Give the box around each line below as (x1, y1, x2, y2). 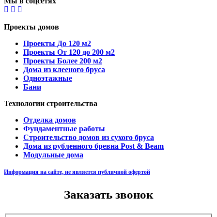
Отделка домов (23, 116, 76, 124)
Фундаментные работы (23, 124, 105, 133)
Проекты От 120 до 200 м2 (23, 48, 115, 57)
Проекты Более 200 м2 (23, 57, 102, 65)
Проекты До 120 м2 (23, 39, 91, 48)
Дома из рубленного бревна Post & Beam (23, 142, 164, 151)
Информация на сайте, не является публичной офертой (4, 169, 150, 176)
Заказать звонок (64, 188, 153, 201)
